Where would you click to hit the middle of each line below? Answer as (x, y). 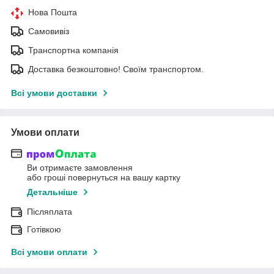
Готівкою (44, 230)
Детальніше (52, 192)
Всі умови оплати (49, 252)
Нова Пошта (53, 12)
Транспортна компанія (73, 50)
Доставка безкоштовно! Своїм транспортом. (116, 69)
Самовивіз (49, 31)
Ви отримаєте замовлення (80, 168)
